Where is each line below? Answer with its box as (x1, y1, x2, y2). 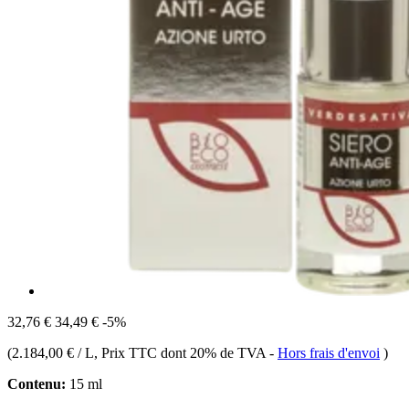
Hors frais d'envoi (278, 344, 380, 361)
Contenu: (7, 375, 66, 392)
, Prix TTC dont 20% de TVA (94, 344, 269, 361)
